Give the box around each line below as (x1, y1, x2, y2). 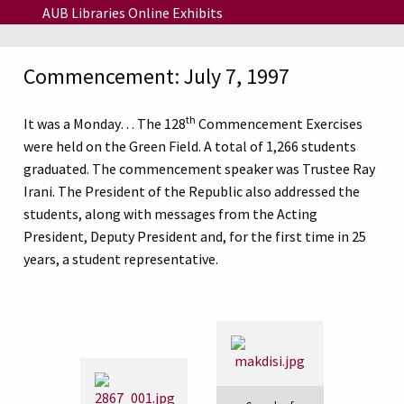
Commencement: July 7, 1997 (23, 62, 289, 91)
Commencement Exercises (196, 115, 363, 133)
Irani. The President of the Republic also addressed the (23, 182, 360, 201)
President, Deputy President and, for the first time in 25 (23, 227, 366, 246)
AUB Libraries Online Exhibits (41, 3, 223, 22)
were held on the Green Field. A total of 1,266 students (23, 137, 356, 156)
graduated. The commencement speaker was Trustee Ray (23, 160, 375, 179)
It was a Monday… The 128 (23, 115, 186, 133)
